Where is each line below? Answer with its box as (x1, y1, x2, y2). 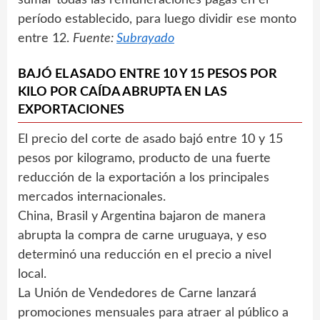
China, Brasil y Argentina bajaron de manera (18, 210, 266, 224)
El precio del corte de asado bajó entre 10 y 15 (18, 133, 283, 146)
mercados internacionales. (18, 191, 166, 204)
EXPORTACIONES (18, 104, 124, 117)
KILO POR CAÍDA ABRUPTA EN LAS (18, 86, 227, 99)
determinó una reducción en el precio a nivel (18, 249, 271, 262)
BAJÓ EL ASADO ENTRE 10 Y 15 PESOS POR (18, 68, 277, 81)
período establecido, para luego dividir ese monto (18, 13, 296, 26)
